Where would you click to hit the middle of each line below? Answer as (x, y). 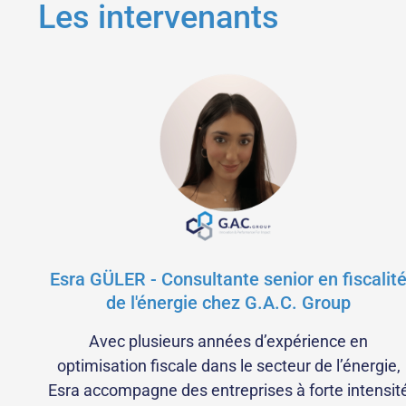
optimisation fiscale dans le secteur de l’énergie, (228, 366)
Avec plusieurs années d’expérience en (228, 342)
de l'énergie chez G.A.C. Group (228, 303)
